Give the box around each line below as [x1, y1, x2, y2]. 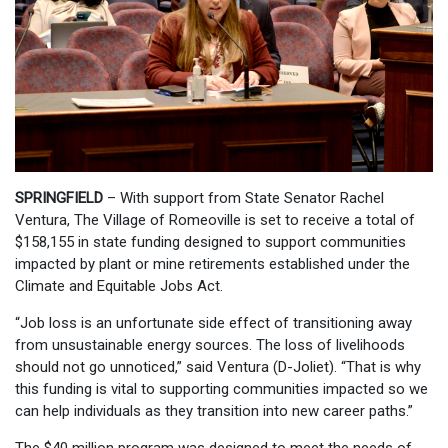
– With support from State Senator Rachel [103, 188, 384, 207]
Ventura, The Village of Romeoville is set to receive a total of [15, 210, 415, 229]
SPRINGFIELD [15, 188, 103, 207]
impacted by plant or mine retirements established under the [15, 254, 410, 273]
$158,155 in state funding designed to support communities [15, 232, 406, 251]
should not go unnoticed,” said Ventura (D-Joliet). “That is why [15, 357, 421, 376]
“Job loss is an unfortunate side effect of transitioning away [15, 313, 412, 332]
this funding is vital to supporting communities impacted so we [15, 379, 428, 398]
